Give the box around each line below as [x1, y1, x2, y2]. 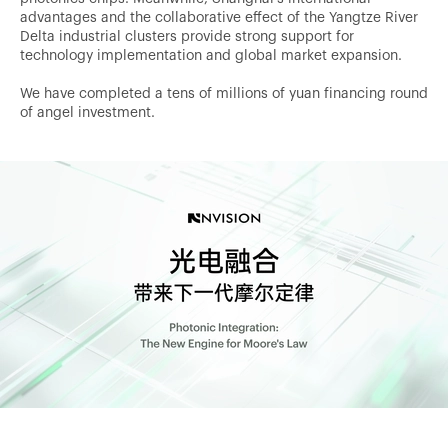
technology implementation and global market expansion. [20, 45, 402, 64]
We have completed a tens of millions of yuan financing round [20, 83, 428, 102]
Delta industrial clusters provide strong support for [20, 26, 354, 45]
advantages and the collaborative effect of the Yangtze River [20, 7, 418, 26]
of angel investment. [20, 102, 155, 121]
